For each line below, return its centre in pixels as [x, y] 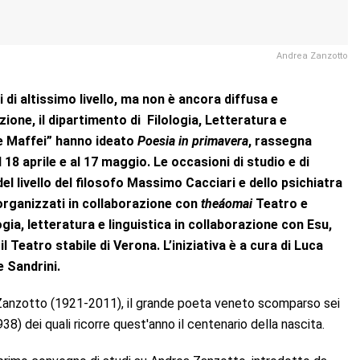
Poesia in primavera [193, 141]
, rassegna [280, 141]
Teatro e [280, 203]
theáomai [227, 203]
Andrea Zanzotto [312, 55]
